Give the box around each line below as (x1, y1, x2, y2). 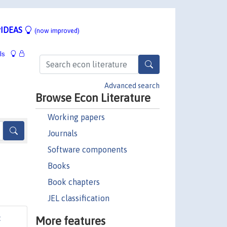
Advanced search (104, 81, 160, 90)
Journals (47, 128, 78, 138)
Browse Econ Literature (35, 91, 150, 104)
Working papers (47, 112, 105, 122)
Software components (47, 144, 127, 154)
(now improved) (34, 26, 80, 34)
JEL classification (47, 193, 109, 203)
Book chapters (47, 177, 100, 186)
